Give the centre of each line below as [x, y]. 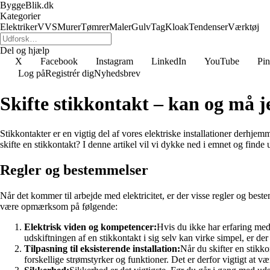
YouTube [222, 61]
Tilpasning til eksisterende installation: [102, 248]
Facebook [59, 61]
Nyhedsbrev [117, 73]
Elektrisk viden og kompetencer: [90, 227]
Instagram [115, 61]
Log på [32, 73]
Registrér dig [70, 73]
